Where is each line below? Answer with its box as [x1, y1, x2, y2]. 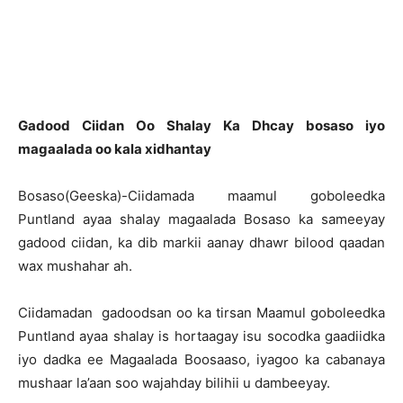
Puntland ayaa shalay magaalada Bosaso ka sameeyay [18, 210, 385, 228]
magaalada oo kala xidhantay [18, 140, 211, 157]
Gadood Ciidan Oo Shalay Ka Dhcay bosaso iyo [18, 117, 385, 134]
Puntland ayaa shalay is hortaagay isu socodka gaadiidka [18, 327, 385, 345]
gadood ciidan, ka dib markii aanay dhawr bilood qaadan [18, 234, 385, 251]
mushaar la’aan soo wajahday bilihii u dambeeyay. [18, 374, 330, 391]
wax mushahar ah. [18, 257, 132, 274]
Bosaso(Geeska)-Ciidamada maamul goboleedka [18, 187, 385, 204]
